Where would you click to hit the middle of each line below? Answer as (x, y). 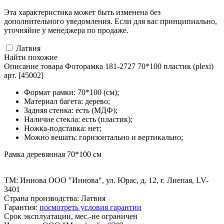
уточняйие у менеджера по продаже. (66, 30)
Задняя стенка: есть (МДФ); (71, 110)
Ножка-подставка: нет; (63, 128)
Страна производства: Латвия (55, 198)
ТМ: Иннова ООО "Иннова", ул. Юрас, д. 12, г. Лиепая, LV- (106, 180)
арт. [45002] (24, 75)
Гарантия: (22, 207)
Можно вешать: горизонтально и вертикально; (103, 137)
